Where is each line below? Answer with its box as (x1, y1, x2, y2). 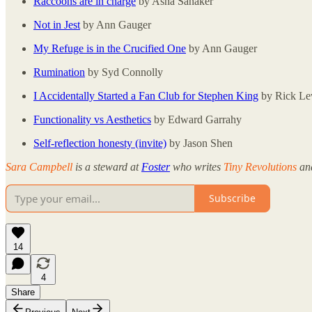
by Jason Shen (166, 136, 233, 149)
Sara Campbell (6, 160, 72, 173)
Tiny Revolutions (224, 160, 297, 173)
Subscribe (209, 192, 256, 205)
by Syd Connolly (85, 65, 163, 78)
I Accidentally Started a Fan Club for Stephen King (33, 89, 258, 102)
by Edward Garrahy (151, 113, 242, 125)
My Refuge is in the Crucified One (33, 42, 186, 54)
